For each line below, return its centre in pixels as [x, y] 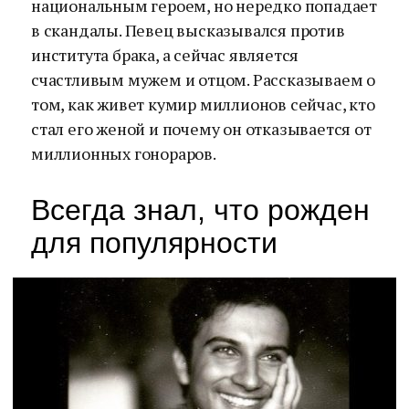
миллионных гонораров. [124, 153]
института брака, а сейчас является [165, 55]
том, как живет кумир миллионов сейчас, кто [203, 104]
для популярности [154, 243]
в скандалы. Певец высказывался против [188, 30]
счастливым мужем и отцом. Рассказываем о [203, 79]
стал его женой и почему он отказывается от [201, 129]
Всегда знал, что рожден [200, 210]
